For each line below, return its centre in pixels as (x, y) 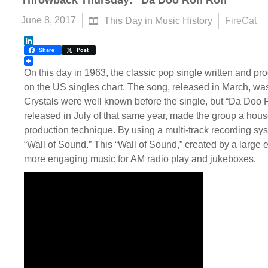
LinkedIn (42, 50)
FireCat (241, 21)
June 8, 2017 (48, 20)
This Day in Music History (158, 20)
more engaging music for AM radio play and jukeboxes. (140, 159)
